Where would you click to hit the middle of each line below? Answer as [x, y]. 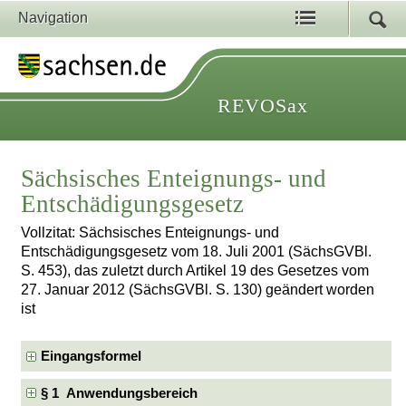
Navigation [53, 18]
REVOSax [263, 106]
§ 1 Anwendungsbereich [120, 393]
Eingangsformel [92, 356]
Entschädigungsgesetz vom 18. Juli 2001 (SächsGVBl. [197, 252]
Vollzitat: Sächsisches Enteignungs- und [150, 233]
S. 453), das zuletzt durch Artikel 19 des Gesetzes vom [195, 271]
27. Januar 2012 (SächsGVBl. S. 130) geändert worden [198, 290]
